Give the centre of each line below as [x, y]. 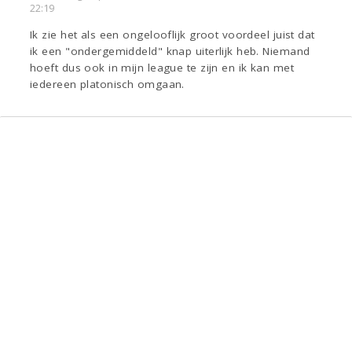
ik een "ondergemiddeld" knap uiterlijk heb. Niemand [170, 51]
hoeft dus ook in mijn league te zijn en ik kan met [162, 68]
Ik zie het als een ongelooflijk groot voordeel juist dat [172, 35]
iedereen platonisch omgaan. [107, 84]
